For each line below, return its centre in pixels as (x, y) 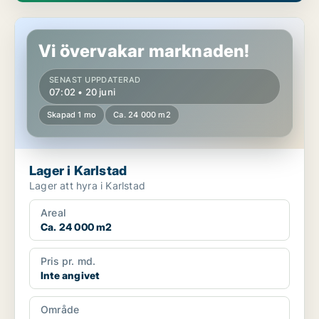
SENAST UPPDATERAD (95, 80)
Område (60, 310)
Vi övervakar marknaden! (144, 51)
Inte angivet (70, 276)
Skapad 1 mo (72, 115)
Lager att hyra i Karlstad (87, 186)
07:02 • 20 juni (82, 92)
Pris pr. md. (68, 261)
